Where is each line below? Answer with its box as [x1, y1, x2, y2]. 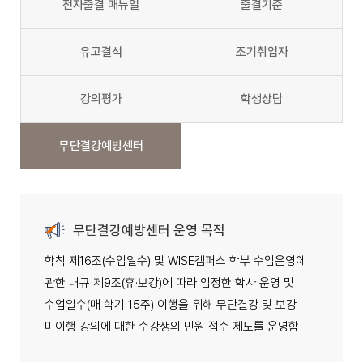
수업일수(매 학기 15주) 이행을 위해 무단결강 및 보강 [45, 297, 297, 312]
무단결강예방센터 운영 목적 [73, 222, 225, 238]
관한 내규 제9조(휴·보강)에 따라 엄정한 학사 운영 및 [45, 275, 294, 290]
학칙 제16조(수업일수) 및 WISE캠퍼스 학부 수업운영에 [45, 254, 306, 268]
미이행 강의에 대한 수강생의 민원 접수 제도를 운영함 [45, 319, 299, 334]
